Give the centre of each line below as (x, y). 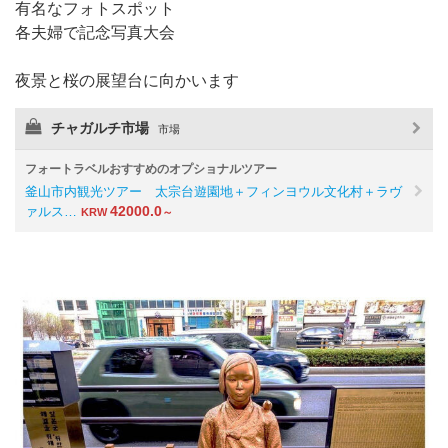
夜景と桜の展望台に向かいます (127, 80)
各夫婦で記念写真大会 (95, 32)
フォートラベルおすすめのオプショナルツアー (151, 168)
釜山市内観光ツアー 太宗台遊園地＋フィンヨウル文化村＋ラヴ (213, 191)
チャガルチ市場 (102, 127)
